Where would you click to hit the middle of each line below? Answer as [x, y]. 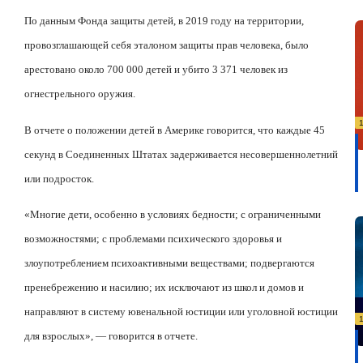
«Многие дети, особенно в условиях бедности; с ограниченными [173, 214]
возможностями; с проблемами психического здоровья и [153, 238]
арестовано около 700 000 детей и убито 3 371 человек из [156, 70]
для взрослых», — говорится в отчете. [111, 335]
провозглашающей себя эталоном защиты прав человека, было [167, 45]
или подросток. [59, 178]
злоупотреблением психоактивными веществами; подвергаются [169, 263]
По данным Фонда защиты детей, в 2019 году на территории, [164, 21]
